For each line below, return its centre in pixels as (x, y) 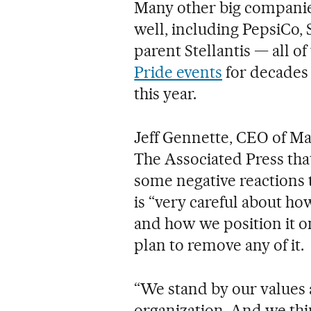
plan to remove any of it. (219, 245)
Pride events (178, 73)
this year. (166, 94)
